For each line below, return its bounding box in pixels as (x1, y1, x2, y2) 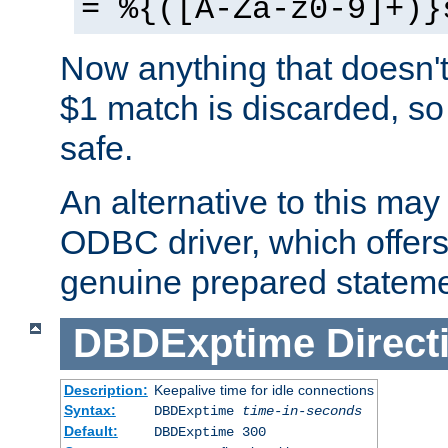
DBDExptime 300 (153, 423, 266, 440)
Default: (63, 422, 118, 439)
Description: (63, 381, 148, 398)
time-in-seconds (241, 402, 362, 419)
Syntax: (63, 401, 116, 418)
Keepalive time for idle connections (153, 381, 374, 398)
